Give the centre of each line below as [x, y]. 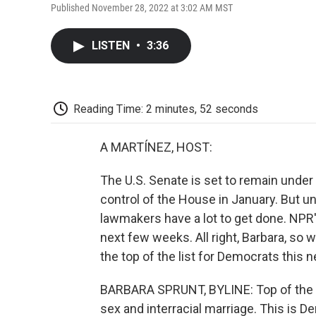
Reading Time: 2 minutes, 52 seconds [166, 109]
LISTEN [112, 45]
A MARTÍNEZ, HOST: [156, 147]
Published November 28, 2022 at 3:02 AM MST [142, 7]
